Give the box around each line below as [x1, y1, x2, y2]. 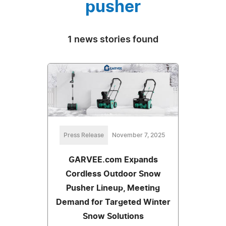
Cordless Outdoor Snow [65, 170, 161, 179]
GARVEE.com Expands [68, 156, 158, 164]
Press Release [63, 132, 104, 139]
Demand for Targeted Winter [55, 198, 171, 207]
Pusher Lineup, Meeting [66, 184, 160, 193]
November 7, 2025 [111, 132, 165, 139]
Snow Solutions [82, 212, 144, 221]
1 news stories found [68, 35, 158, 44]
